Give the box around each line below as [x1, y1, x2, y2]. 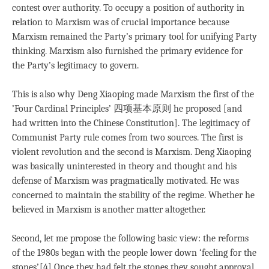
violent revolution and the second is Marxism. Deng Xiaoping [12, 146, 251, 157]
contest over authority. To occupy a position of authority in [12, 2, 244, 13]
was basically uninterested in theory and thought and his [12, 160, 237, 172]
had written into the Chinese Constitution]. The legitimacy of [12, 117, 250, 128]
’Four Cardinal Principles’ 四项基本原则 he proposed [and [12, 103, 242, 114]
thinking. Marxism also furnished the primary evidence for [12, 45, 243, 56]
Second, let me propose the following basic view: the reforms [12, 232, 249, 244]
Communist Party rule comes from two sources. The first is [12, 131, 243, 143]
